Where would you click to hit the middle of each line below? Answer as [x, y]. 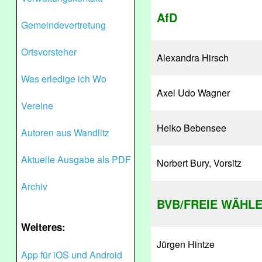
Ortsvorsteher [49, 52]
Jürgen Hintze [186, 244]
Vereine [37, 106]
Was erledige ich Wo [64, 79]
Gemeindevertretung [63, 25]
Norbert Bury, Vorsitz [199, 163]
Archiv [34, 186]
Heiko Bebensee [192, 128]
